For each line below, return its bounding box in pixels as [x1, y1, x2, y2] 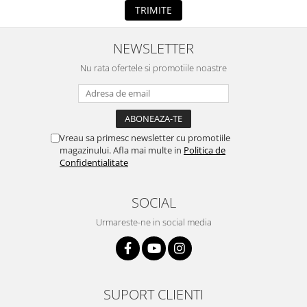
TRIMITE [135, 3, 172, 17]
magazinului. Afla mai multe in [60, 144, 184, 157]
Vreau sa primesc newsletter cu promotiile [60, 132, 230, 145]
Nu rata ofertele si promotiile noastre [80, 62, 227, 75]
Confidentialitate [60, 156, 128, 169]
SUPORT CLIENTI [103, 284, 204, 304]
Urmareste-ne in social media [95, 216, 212, 229]
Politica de [184, 144, 225, 157]
